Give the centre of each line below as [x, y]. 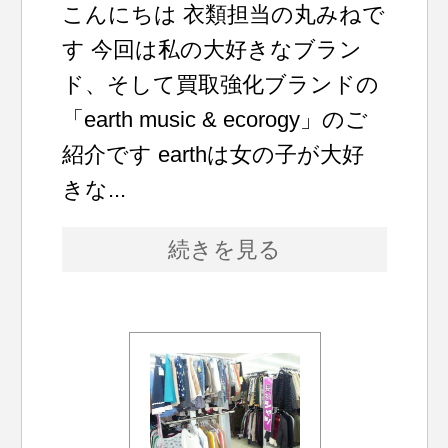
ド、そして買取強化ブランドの [221, 84]
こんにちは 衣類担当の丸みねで [224, 14]
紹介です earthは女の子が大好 [213, 154]
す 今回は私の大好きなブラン [212, 49]
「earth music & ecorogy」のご [215, 119]
